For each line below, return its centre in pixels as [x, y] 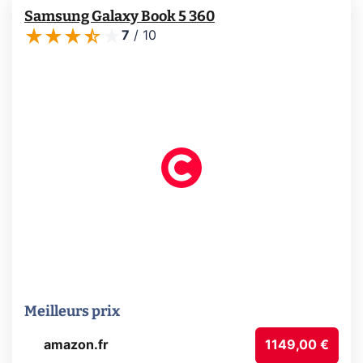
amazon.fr [76, 345]
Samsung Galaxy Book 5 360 [120, 16]
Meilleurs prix [72, 311]
